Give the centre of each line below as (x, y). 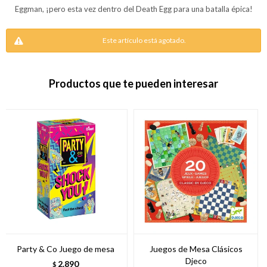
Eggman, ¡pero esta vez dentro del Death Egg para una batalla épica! (133, 9)
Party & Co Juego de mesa (65, 249)
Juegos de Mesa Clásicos (196, 249)
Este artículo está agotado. (144, 40)
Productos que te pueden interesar (133, 83)
